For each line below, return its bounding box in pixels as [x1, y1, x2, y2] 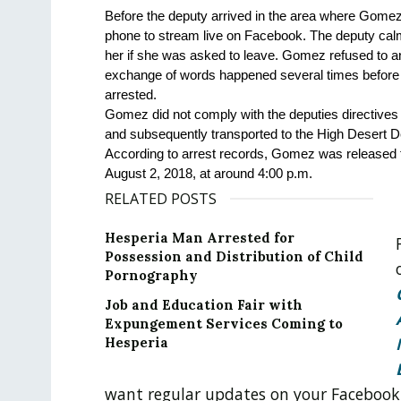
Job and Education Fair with [105, 295, 303, 313]
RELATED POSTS [105, 188, 217, 209]
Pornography [105, 266, 198, 284]
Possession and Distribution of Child [105, 247, 363, 265]
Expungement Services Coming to [105, 314, 343, 332]
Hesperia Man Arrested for [105, 228, 294, 246]
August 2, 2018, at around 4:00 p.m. [105, 166, 312, 181]
